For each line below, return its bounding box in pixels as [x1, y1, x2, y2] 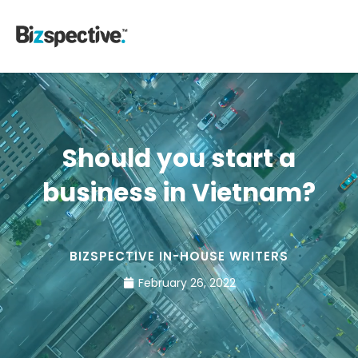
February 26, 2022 [137, 274, 236, 291]
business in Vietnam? [42, 175, 316, 211]
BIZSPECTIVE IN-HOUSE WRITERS [70, 248, 288, 265]
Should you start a [62, 141, 296, 177]
